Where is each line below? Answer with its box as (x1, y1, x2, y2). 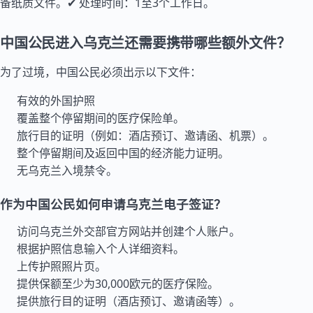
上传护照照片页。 (17, 259, 106, 274)
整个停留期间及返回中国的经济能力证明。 (17, 145, 229, 161)
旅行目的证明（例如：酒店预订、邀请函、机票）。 (17, 128, 274, 143)
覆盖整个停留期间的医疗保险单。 (17, 110, 184, 126)
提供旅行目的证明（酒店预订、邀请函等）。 (17, 293, 240, 309)
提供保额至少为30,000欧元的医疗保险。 (17, 276, 219, 291)
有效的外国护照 (17, 93, 95, 108)
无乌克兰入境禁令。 (17, 163, 117, 178)
